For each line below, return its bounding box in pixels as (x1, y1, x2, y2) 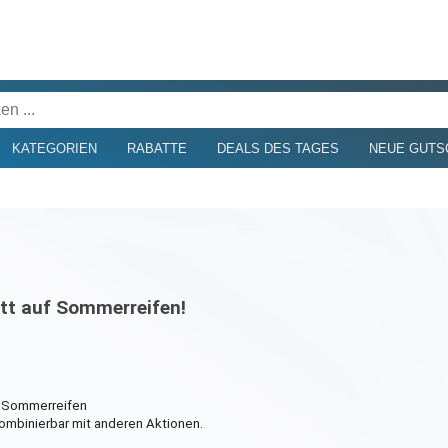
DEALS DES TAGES (216, 140, 339, 156)
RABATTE (126, 140, 187, 156)
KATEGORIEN (11, 140, 97, 156)
